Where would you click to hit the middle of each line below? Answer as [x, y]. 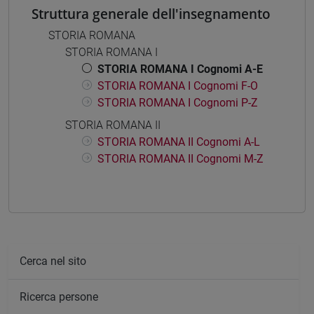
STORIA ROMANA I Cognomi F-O [178, 86]
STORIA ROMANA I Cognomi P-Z [178, 103]
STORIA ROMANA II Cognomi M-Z [180, 159]
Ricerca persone [59, 296]
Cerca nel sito [53, 261]
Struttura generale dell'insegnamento [151, 14]
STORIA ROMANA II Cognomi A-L [179, 142]
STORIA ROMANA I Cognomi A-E [180, 69]
